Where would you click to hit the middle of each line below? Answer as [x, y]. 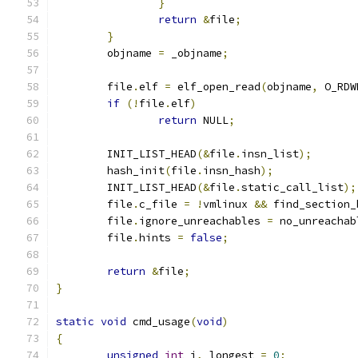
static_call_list [292, 187]
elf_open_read [216, 87]
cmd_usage [158, 322]
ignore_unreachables [203, 221]
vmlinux [229, 204]
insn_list [270, 154]
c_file [161, 204]
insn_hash [232, 171]
